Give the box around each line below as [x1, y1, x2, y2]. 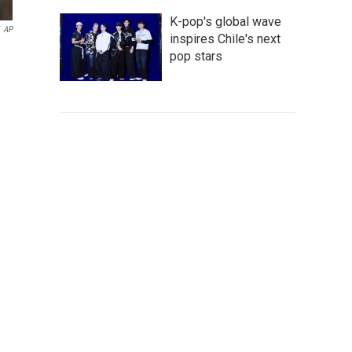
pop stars [170, 48, 222, 64]
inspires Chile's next [170, 31, 280, 46]
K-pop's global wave [170, 13, 281, 29]
